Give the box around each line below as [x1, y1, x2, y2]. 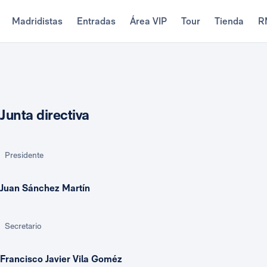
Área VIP [129, 15, 167, 27]
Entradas [76, 15, 116, 27]
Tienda [214, 15, 244, 27]
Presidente [5, 150, 44, 160]
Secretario [5, 221, 42, 231]
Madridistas [11, 15, 63, 27]
